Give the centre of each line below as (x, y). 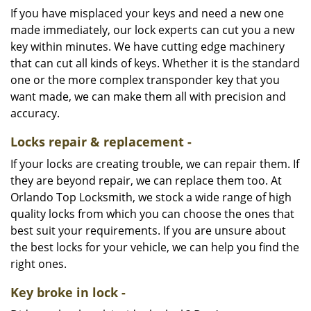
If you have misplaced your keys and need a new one (147, 13)
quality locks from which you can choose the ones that (152, 214)
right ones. (39, 264)
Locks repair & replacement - (101, 142)
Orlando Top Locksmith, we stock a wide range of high (151, 197)
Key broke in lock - (68, 292)
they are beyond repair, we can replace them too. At (146, 180)
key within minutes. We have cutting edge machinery (148, 47)
